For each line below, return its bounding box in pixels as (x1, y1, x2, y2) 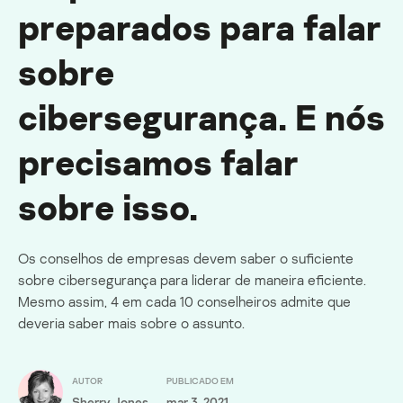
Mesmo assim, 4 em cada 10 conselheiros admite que (18, 292, 351, 311)
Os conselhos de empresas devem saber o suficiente (18, 249, 354, 268)
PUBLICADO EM (166, 374, 234, 386)
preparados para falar (18, 5, 381, 49)
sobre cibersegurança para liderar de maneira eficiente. (18, 271, 366, 290)
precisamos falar (18, 140, 299, 184)
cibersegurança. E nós (18, 95, 385, 139)
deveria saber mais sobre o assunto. (18, 314, 245, 333)
